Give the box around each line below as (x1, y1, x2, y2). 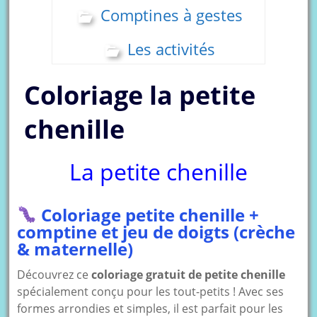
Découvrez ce (17, 266, 92, 282)
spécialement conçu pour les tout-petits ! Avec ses (17, 283, 284, 299)
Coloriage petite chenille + (36, 202, 259, 226)
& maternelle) (17, 236, 134, 260)
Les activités (127, 38, 216, 60)
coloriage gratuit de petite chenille (91, 266, 286, 282)
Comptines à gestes (100, 4, 243, 26)
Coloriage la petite (24, 78, 256, 113)
